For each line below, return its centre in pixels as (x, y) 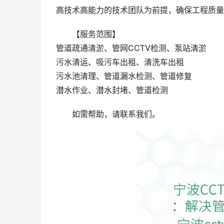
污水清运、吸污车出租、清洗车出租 (120, 62)
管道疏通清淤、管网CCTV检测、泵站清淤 (131, 48)
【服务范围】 (96, 34)
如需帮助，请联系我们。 (116, 114)
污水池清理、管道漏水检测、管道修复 (124, 76)
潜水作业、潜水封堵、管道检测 (112, 90)
